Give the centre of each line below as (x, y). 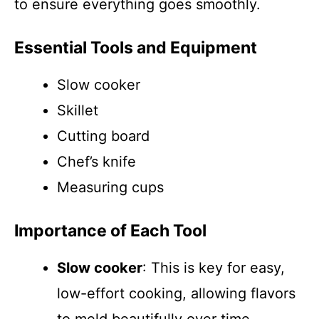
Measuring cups (110, 187)
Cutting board (103, 136)
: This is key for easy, (214, 268)
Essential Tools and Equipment (136, 48)
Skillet (78, 110)
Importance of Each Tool (110, 231)
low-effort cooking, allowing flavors (176, 293)
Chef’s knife (96, 162)
